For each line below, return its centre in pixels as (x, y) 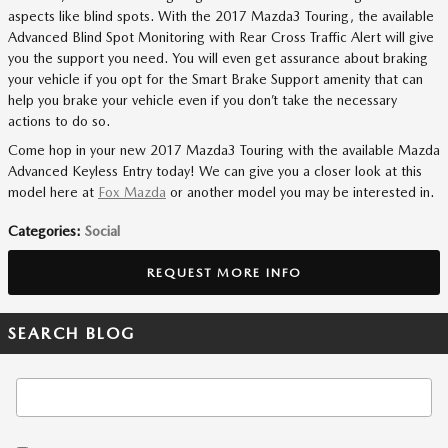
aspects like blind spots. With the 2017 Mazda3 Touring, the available (221, 16)
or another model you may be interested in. (300, 192)
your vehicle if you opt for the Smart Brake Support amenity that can (215, 79)
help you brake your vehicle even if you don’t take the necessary (202, 100)
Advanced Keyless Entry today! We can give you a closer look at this (215, 171)
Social (102, 231)
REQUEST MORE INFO (224, 272)
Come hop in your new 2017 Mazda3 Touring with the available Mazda (224, 150)
